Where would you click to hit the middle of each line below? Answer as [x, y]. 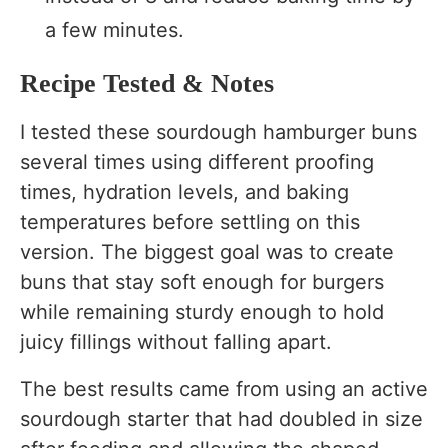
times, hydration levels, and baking [184, 191]
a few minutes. [114, 29]
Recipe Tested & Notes [147, 83]
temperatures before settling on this [190, 221]
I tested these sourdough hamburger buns [218, 131]
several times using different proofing [197, 161]
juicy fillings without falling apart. [176, 341]
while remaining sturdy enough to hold [202, 311]
